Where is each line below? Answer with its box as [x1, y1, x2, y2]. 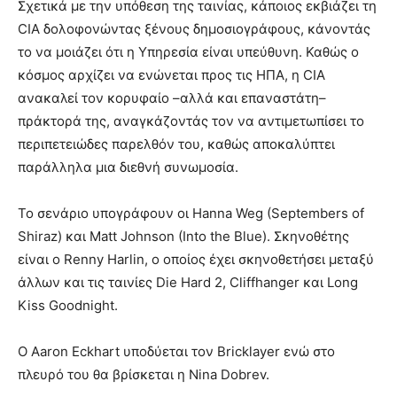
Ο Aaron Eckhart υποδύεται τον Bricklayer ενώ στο [18, 343, 335, 361]
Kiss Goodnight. [18, 297, 118, 315]
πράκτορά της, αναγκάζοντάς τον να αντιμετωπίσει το [18, 113, 364, 130]
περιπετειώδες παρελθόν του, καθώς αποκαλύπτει [18, 136, 335, 153]
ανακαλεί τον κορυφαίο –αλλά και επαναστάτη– [18, 90, 326, 107]
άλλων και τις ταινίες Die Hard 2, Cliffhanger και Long [18, 274, 358, 292]
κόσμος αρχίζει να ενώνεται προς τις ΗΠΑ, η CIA [18, 66, 325, 84]
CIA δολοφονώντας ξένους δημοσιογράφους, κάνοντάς [18, 20, 370, 38]
